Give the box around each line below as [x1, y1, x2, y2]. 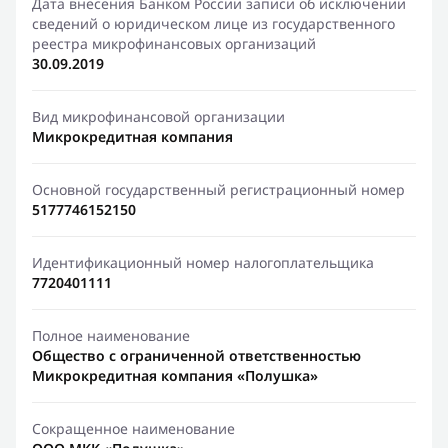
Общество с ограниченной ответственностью [32, 346, 361, 365]
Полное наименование [32, 326, 190, 345]
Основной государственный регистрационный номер [32, 180, 405, 199]
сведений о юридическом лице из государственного [32, 14, 395, 33]
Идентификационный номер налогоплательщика [32, 253, 374, 272]
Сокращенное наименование [32, 419, 235, 438]
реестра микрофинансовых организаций [32, 34, 316, 53]
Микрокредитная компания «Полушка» [32, 366, 318, 385]
